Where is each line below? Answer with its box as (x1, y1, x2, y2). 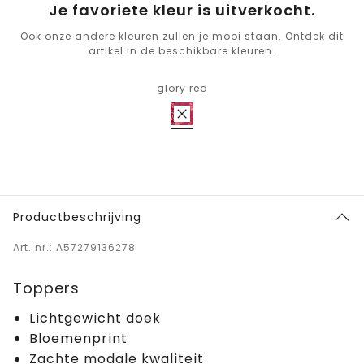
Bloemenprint (29, 329, 128, 349)
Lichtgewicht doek (29, 309, 161, 328)
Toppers (13, 278, 80, 299)
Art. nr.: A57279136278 (13, 240, 136, 255)
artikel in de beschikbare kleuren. (89, 44, 275, 58)
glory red (156, 81, 208, 96)
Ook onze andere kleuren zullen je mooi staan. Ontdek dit (20, 29, 344, 44)
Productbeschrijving (13, 209, 141, 226)
